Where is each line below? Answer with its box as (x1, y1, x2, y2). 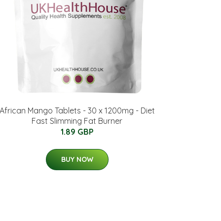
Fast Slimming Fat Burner (32, 116, 122, 126)
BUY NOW (61, 155, 93, 164)
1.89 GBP (60, 127, 94, 137)
